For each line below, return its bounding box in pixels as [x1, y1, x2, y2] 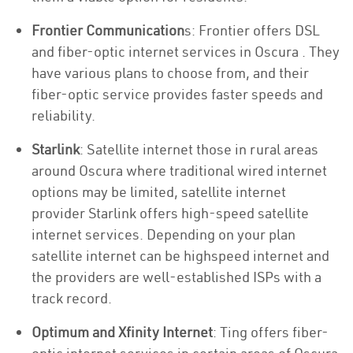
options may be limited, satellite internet [32, 183, 286, 201]
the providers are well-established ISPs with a [32, 268, 321, 286]
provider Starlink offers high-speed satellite [32, 204, 309, 222]
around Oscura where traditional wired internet [32, 162, 327, 180]
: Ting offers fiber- [213, 323, 329, 341]
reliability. [32, 106, 95, 124]
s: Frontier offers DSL [184, 21, 320, 39]
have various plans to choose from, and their [32, 64, 309, 82]
